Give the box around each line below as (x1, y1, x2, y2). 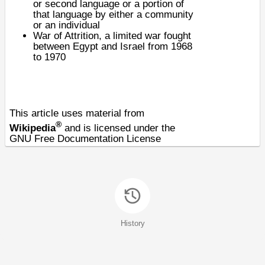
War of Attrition (33, 30, 99, 41)
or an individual (33, 20, 100, 31)
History (120, 219, 145, 228)
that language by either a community (33, 9, 193, 20)
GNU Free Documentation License (9, 132, 161, 144)
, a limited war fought (99, 30, 191, 41)
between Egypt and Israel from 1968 (33, 41, 192, 52)
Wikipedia (9, 122, 56, 134)
